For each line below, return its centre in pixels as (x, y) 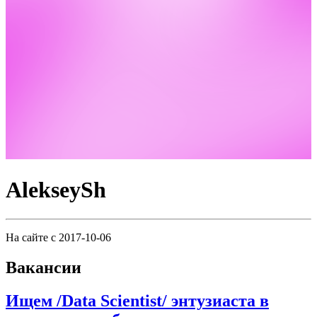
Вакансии (44, 267)
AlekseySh (56, 190)
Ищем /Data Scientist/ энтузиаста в (137, 300)
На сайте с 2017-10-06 (58, 237)
